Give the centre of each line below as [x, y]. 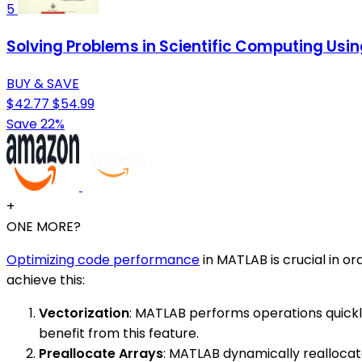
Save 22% [36, 124]
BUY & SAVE [43, 83]
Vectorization [84, 313]
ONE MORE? [44, 226]
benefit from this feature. [119, 333]
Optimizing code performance [103, 259]
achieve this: [46, 280]
